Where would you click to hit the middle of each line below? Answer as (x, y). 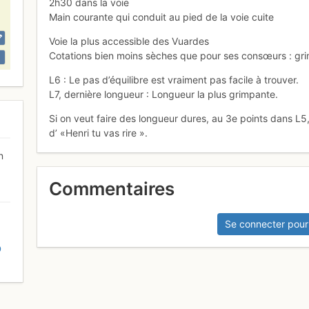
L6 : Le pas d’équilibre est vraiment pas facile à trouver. (174, 80)
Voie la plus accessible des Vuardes (129, 41)
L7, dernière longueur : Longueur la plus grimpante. (164, 94)
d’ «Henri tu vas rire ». (99, 133)
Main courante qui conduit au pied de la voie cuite (162, 17)
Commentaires (112, 189)
